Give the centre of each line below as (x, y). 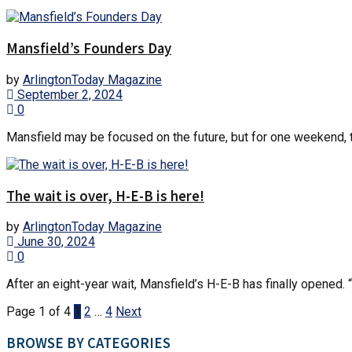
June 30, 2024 (55, 242)
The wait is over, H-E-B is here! (105, 196)
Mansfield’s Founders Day (89, 49)
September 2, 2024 (68, 94)
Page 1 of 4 (38, 312)
